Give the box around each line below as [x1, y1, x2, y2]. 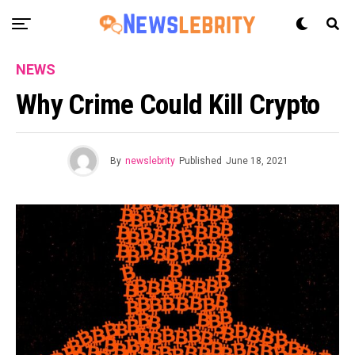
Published [178, 155, 222, 166]
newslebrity [124, 155, 175, 166]
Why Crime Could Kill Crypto [16, 88, 320, 121]
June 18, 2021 [225, 155, 288, 166]
